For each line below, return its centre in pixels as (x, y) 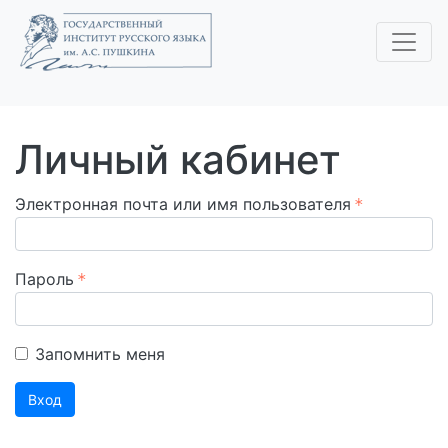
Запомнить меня (100, 354)
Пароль (44, 279)
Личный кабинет (178, 159)
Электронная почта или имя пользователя (183, 204)
